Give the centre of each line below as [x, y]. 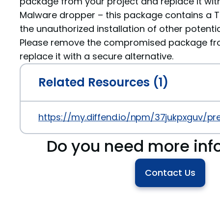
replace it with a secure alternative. [96, 56]
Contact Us [170, 173]
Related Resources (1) [103, 82]
